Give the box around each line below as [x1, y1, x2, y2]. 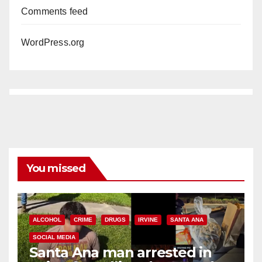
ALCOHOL [33, 216, 61, 223]
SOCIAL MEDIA [33, 233, 75, 240]
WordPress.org [21, 37, 85, 47]
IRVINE [138, 216, 158, 223]
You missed [26, 161, 85, 175]
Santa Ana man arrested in [29, 243, 212, 261]
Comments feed [21, 6, 88, 16]
